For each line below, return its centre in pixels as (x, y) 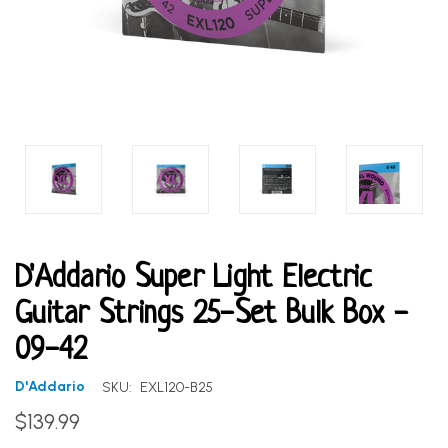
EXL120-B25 (176, 387)
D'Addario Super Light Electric (193, 278)
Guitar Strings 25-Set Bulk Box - (211, 314)
